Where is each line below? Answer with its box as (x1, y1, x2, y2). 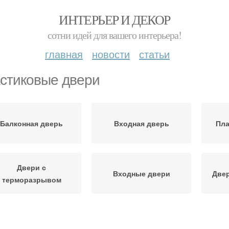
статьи (139, 47, 170, 61)
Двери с (17, 162, 46, 172)
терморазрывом (2, 174, 61, 185)
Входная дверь (113, 118, 169, 128)
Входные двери (112, 168, 170, 178)
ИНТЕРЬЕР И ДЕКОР (59, 11, 170, 28)
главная (45, 47, 83, 61)
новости (92, 47, 130, 61)
